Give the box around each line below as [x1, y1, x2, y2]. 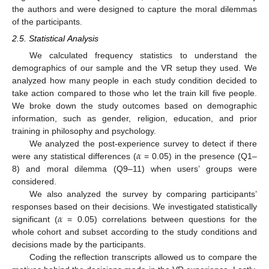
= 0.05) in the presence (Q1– [141, 151, 258, 162]
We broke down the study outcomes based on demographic [12, 101, 257, 111]
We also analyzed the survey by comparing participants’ [29, 189, 257, 199]
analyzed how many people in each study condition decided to [12, 76, 257, 86]
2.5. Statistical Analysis [12, 34, 98, 44]
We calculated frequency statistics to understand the [29, 50, 257, 61]
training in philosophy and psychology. [12, 126, 156, 136]
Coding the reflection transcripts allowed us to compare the [29, 252, 257, 262]
